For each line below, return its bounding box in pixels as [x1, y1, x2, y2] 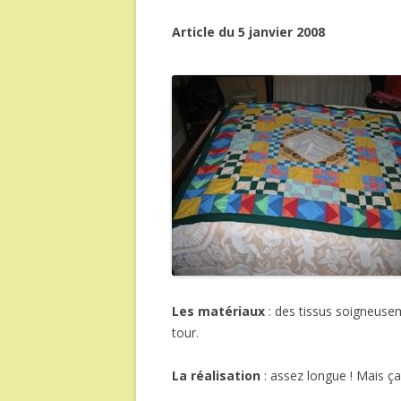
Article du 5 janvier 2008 [172, 23, 325, 40]
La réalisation [172, 367, 260, 384]
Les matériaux [172, 303, 265, 320]
